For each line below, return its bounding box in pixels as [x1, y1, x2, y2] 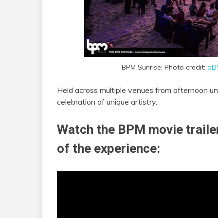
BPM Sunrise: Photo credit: [122, 62, 208, 72]
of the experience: [57, 141, 160, 156]
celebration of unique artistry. [57, 96, 157, 107]
